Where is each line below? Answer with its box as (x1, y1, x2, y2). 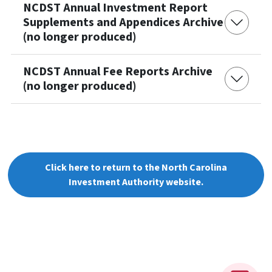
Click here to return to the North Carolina (45, 161, 227, 175)
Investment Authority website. (69, 175, 203, 189)
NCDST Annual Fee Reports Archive (23, 63, 212, 81)
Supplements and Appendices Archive (23, 14, 223, 32)
